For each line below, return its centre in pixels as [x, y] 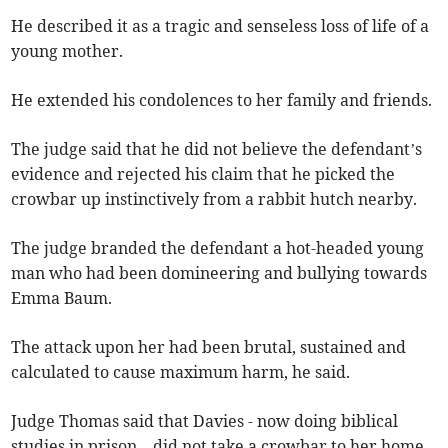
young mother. [67, 51]
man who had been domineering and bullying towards [219, 273]
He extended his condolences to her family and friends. [222, 100]
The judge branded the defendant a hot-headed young [218, 248]
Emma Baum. [62, 298]
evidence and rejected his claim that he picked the [203, 174]
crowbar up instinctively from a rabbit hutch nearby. [214, 199]
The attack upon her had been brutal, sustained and [209, 347]
